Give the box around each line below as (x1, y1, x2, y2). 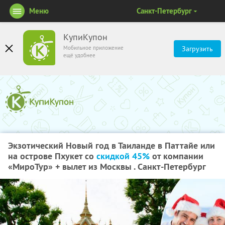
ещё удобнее (63, 52, 95, 59)
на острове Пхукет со (8, 150, 96, 162)
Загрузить (182, 44, 213, 53)
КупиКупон (63, 32, 107, 43)
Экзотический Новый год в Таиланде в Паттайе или (8, 140, 215, 151)
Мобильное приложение (63, 44, 124, 51)
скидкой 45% (96, 150, 150, 162)
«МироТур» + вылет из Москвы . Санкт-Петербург (8, 161, 206, 172)
